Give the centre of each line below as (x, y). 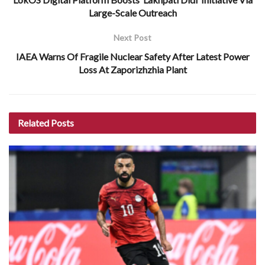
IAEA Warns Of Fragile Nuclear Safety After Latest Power (132, 56)
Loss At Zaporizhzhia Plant (132, 69)
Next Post (132, 37)
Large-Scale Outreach (132, 12)
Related (33, 122)
